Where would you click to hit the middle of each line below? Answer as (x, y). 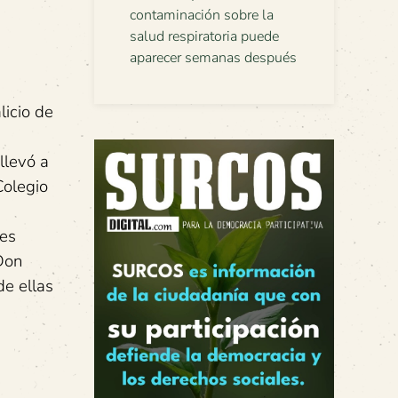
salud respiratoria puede (204, 36)
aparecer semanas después (213, 58)
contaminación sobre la (202, 15)
